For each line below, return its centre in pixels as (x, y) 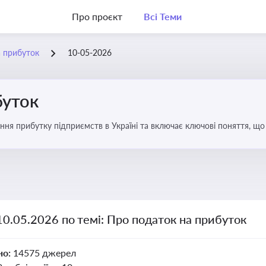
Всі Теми (162, 16)
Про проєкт (97, 16)
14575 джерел (44, 253)
